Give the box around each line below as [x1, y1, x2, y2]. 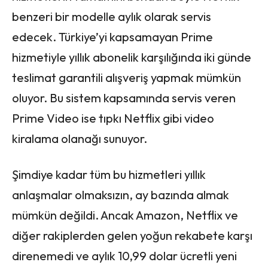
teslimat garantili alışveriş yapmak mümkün [12, 70, 241, 86]
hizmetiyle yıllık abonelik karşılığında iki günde [12, 50, 251, 65]
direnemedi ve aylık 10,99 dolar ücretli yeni [12, 248, 237, 264]
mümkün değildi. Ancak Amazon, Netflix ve [12, 208, 238, 223]
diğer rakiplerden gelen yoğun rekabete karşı [12, 228, 252, 243]
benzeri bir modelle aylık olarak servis [12, 9, 211, 25]
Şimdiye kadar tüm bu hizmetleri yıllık [12, 167, 206, 182]
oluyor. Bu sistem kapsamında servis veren [12, 90, 236, 106]
